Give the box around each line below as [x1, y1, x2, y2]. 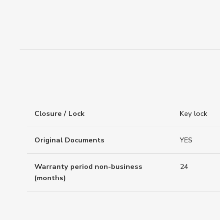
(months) [34, 173, 66, 183]
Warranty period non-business [34, 162, 142, 172]
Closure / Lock [34, 109, 84, 119]
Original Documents [34, 135, 105, 145]
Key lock [180, 109, 207, 119]
